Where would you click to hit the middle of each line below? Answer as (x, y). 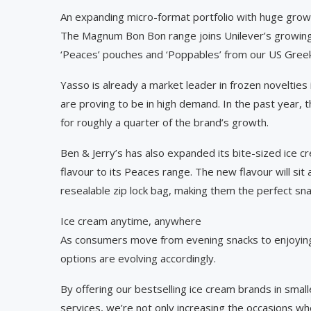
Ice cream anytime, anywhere (131, 220)
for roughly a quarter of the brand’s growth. (165, 122)
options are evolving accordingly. (138, 258)
